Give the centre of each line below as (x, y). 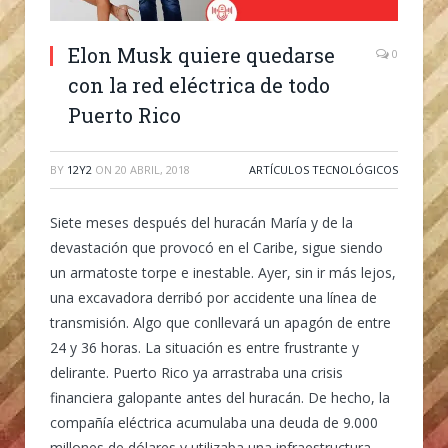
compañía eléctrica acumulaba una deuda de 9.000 (214, 422)
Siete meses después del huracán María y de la (201, 222)
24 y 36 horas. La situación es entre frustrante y (204, 347)
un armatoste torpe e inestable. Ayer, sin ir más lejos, (223, 272)
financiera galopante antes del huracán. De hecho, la (220, 397)
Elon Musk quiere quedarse (201, 54)
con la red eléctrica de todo (199, 84)
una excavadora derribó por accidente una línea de (213, 297)
